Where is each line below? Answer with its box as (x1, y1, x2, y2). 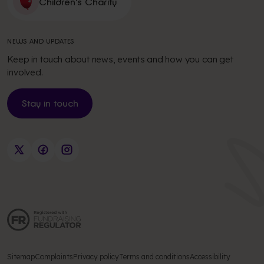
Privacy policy (73, 252, 120, 261)
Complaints (35, 252, 74, 261)
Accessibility (190, 252, 231, 261)
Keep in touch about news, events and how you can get (7, 53, 233, 65)
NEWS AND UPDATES (7, 38, 75, 45)
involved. (7, 66, 43, 78)
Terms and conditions (119, 252, 190, 261)
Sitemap (7, 252, 35, 261)
